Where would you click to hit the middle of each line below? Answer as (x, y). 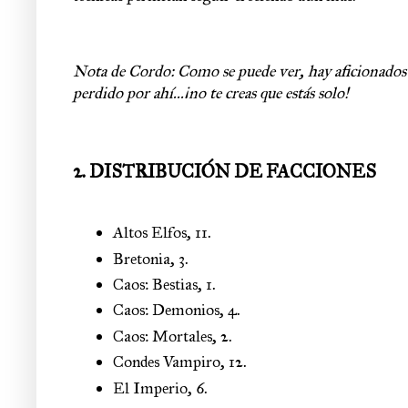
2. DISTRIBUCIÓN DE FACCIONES (224, 171)
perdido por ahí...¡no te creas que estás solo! (211, 93)
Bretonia (142, 258)
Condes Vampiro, (171, 362)
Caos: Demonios (166, 310)
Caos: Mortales (163, 336)
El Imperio (150, 388)
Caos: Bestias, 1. (164, 284)
